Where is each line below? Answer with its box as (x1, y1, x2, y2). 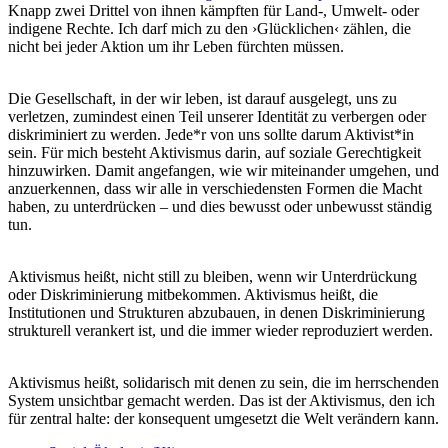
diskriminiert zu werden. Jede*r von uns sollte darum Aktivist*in (8, 126, 414, 144)
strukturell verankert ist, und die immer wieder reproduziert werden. (8, 322, 433, 340)
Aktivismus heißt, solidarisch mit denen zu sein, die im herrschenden (8, 374, 439, 392)
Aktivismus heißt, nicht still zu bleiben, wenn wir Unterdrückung (8, 268, 417, 286)
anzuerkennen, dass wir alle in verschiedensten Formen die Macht (8, 180, 422, 198)
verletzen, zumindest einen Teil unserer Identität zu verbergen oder (8, 108, 426, 126)
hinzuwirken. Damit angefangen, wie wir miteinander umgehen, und (8, 162, 439, 180)
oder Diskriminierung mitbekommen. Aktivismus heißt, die (8, 286, 378, 304)
